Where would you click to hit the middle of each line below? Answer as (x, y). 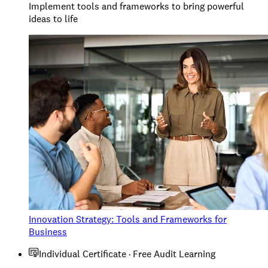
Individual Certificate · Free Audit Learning (127, 254)
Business (48, 232)
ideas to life (53, 19)
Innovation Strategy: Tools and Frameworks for (128, 220)
